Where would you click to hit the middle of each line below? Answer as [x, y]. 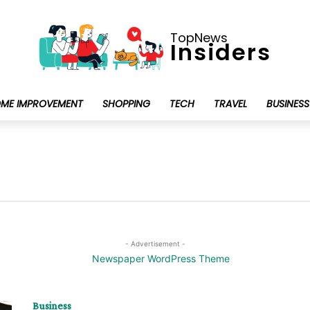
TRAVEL [230, 104]
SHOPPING [126, 104]
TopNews [199, 37]
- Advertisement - [155, 244]
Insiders [221, 52]
